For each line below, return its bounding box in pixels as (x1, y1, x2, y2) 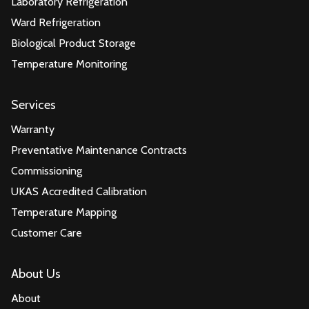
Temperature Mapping (11, 205, 117, 219)
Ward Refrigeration (11, 15, 101, 29)
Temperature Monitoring (11, 57, 127, 70)
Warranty (11, 122, 54, 136)
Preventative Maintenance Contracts (11, 143, 187, 157)
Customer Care (11, 226, 82, 239)
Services (11, 97, 56, 112)
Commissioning (11, 163, 82, 177)
